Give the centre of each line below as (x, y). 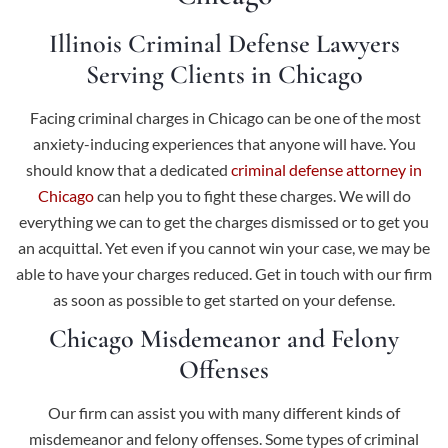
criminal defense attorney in (326, 169)
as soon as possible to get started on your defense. (224, 299)
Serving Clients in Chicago (224, 74)
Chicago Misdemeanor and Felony (224, 338)
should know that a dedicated (127, 169)
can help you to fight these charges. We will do (252, 195)
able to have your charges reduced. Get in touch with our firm (224, 273)
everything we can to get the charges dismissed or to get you (224, 221)
